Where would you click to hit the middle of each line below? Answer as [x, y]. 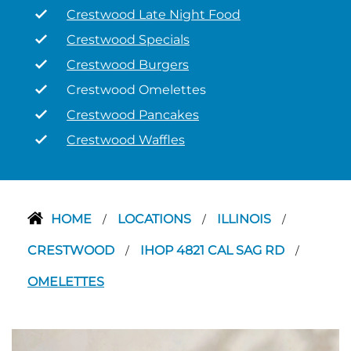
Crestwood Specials [128, 40]
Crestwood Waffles [126, 140]
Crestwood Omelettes [136, 90]
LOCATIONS [156, 219]
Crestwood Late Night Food [154, 14]
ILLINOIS [246, 219]
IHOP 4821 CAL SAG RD [214, 250]
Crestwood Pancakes [133, 115]
